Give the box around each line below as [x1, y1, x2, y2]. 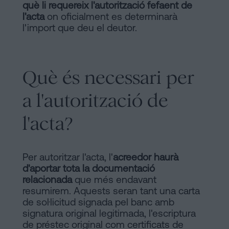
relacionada [22, 173, 72, 185]
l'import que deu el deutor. [22, 21, 137, 33]
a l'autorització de [22, 88, 168, 112]
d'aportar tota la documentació [22, 162, 155, 174]
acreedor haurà [113, 151, 178, 163]
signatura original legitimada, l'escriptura [22, 207, 196, 219]
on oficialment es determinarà [44, 10, 177, 22]
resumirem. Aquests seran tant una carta [22, 185, 200, 196]
